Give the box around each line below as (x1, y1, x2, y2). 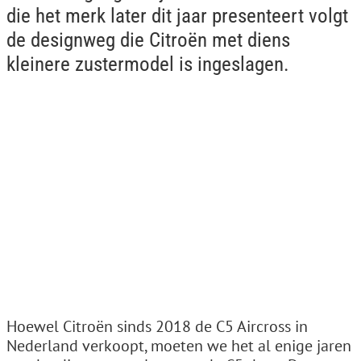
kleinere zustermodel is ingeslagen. (6, 52, 289, 76)
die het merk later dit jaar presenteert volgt (6, 4, 348, 27)
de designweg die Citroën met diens (6, 28, 290, 52)
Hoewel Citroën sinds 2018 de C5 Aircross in (6, 316, 308, 337)
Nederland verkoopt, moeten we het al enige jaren (6, 335, 351, 356)
